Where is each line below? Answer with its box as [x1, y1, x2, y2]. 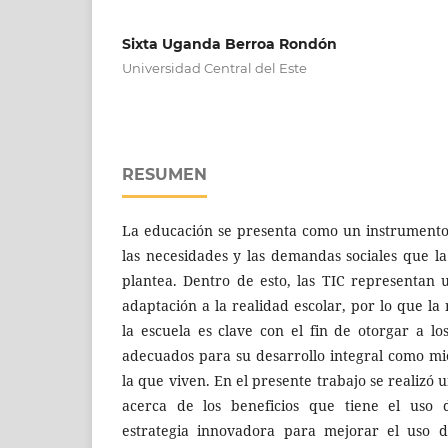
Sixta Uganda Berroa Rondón [122, 35, 337, 53]
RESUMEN [122, 165, 207, 185]
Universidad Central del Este [122, 60, 307, 76]
